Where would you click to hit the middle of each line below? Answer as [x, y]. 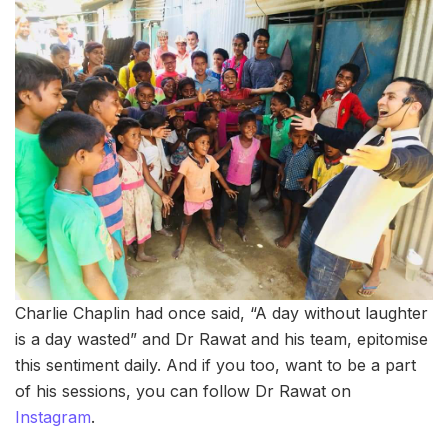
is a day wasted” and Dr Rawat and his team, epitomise [221, 338]
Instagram [53, 416]
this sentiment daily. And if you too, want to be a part [215, 364]
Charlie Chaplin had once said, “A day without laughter [221, 312]
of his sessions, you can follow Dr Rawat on [183, 390]
